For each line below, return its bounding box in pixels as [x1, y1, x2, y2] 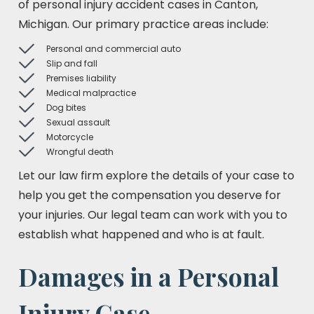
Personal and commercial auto [46, 43, 181, 55]
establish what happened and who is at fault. [18, 226, 264, 243]
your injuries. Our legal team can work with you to [18, 207, 287, 223]
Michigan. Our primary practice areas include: [18, 16, 268, 32]
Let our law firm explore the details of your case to [18, 168, 294, 184]
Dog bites [46, 102, 86, 114]
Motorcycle [46, 131, 93, 143]
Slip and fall [46, 57, 97, 69]
